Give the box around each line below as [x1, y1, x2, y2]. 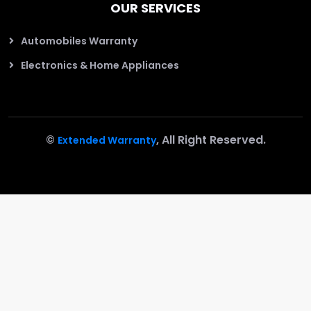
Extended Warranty [57, 133, 156, 147]
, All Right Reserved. [155, 131, 266, 148]
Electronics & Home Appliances [21, 58, 179, 72]
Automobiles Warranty [21, 33, 137, 48]
